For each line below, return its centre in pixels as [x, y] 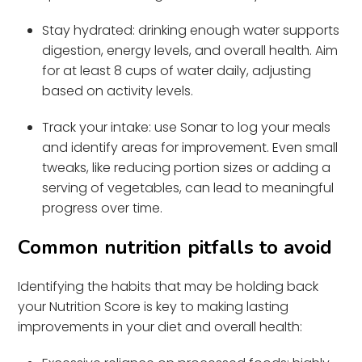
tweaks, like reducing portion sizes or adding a [187, 167]
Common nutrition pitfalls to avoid [175, 247]
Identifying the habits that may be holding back [168, 286]
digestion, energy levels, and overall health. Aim [190, 50]
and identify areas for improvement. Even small [190, 147]
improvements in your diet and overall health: [160, 326]
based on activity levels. [118, 90]
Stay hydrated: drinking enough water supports [191, 30]
